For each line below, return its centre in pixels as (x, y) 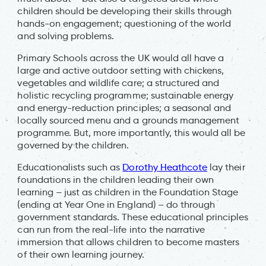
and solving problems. (66, 36)
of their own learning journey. (81, 254)
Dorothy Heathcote (165, 167)
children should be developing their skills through (125, 11)
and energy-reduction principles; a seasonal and (124, 107)
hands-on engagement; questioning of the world (124, 23)
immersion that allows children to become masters (129, 242)
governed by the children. (73, 145)
